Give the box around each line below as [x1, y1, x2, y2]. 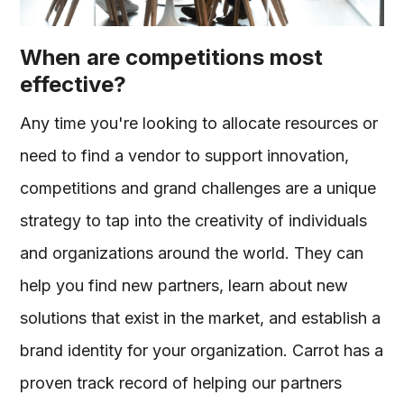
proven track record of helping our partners [20, 372, 343, 392]
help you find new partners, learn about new [20, 275, 349, 295]
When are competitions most [20, 43, 324, 70]
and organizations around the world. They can [20, 243, 364, 262]
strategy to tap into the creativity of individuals [20, 210, 368, 230]
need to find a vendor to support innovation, [20, 145, 350, 165]
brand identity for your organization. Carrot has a [20, 340, 384, 360]
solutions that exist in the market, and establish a [20, 308, 381, 327]
